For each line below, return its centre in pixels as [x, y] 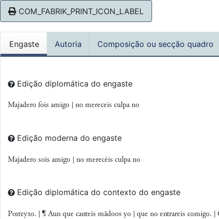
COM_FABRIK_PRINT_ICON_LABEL [80, 11]
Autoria [68, 44]
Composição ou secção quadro [155, 44]
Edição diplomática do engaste [75, 83]
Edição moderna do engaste [69, 138]
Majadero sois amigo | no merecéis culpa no [74, 160]
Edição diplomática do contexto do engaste [99, 192]
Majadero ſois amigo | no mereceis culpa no [74, 105]
